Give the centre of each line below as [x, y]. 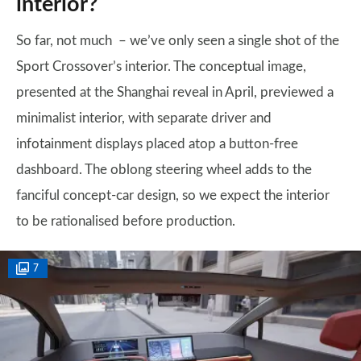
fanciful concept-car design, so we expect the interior [173, 195]
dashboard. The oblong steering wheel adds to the [164, 170]
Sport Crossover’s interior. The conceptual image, [161, 66]
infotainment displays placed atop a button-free [157, 144]
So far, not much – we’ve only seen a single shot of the [178, 41]
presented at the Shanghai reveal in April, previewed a [175, 92]
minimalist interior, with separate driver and [144, 118]
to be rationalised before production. [126, 221]
